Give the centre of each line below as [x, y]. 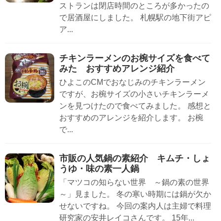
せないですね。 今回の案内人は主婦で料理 [135, 206]
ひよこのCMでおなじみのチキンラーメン [132, 82]
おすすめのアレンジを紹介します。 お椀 [131, 118]
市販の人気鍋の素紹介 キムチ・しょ [135, 159]
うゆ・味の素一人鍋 [99, 169]
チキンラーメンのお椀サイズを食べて [135, 58]
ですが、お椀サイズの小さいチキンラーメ [134, 94]
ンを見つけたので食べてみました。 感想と [135, 106]
